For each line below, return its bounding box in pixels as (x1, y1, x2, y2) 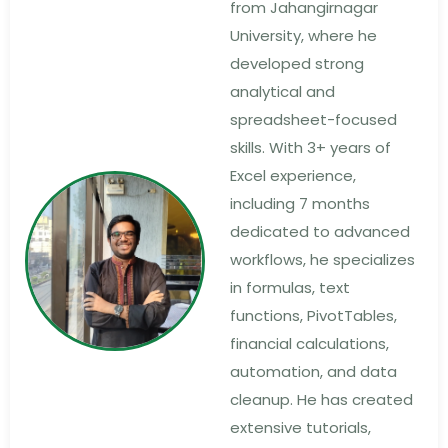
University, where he (230, 25, 377, 47)
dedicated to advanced (230, 221, 410, 243)
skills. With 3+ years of (230, 137, 391, 159)
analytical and (230, 81, 335, 103)
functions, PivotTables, (230, 305, 397, 327)
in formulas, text (230, 277, 350, 299)
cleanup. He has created (230, 389, 413, 411)
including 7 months (230, 193, 370, 215)
